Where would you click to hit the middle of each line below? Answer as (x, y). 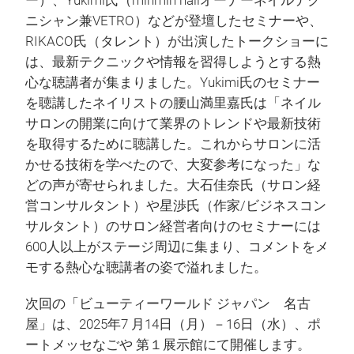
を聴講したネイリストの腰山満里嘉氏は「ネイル (173, 104)
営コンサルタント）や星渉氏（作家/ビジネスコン (176, 206)
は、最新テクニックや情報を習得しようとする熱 (173, 62)
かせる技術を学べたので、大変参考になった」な (173, 165)
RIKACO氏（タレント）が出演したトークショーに (177, 42)
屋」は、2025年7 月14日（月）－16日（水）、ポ (173, 325)
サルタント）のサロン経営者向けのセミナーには (173, 227)
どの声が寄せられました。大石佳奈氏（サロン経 (173, 186)
